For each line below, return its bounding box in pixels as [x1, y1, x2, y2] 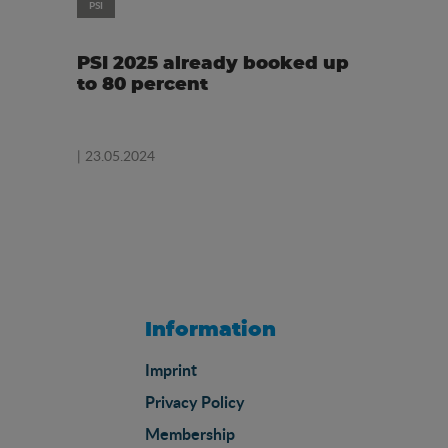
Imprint [145, 358, 197, 382]
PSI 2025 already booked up [76, 55, 349, 74]
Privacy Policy [145, 390, 244, 414]
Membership [145, 422, 235, 446]
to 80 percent [76, 76, 208, 95]
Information [145, 320, 276, 341]
